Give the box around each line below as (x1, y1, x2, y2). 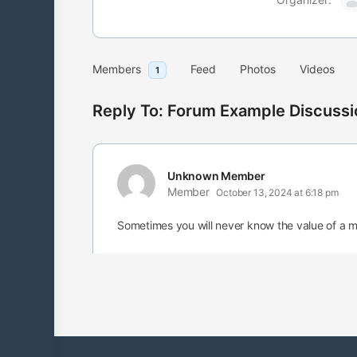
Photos (240, 62, 276, 76)
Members (92, 62, 141, 76)
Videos (300, 62, 335, 76)
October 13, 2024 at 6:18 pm (216, 186, 339, 198)
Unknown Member (167, 169, 265, 182)
